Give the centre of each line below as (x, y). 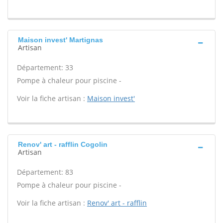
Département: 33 (45, 67)
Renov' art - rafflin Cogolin (63, 144)
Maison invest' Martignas (60, 40)
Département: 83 (45, 172)
